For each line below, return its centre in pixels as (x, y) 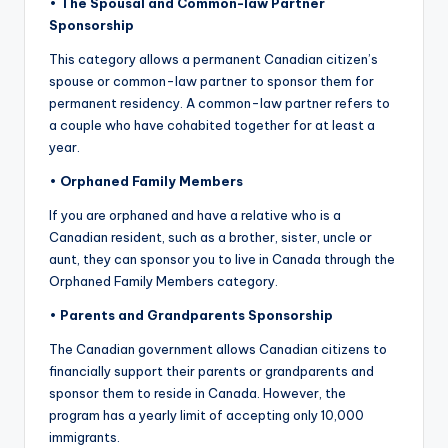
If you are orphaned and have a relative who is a (195, 215)
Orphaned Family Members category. (163, 281)
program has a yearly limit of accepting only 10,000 (206, 415)
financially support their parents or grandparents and (211, 371)
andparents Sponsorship (248, 315)
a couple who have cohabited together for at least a (212, 125)
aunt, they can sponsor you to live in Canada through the (222, 259)
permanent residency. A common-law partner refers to (219, 103)
